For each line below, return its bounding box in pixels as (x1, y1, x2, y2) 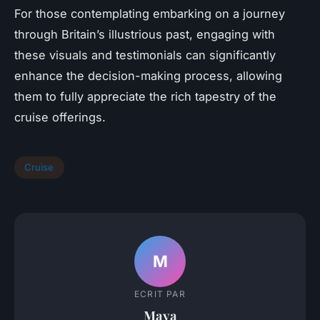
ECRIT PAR (134, 289, 186, 300)
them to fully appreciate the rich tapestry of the (14, 89, 276, 104)
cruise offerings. (14, 109, 106, 124)
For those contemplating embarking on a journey (14, 6, 285, 21)
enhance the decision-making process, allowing (14, 68, 282, 83)
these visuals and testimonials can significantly (14, 47, 276, 62)
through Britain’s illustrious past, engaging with (14, 26, 275, 41)
